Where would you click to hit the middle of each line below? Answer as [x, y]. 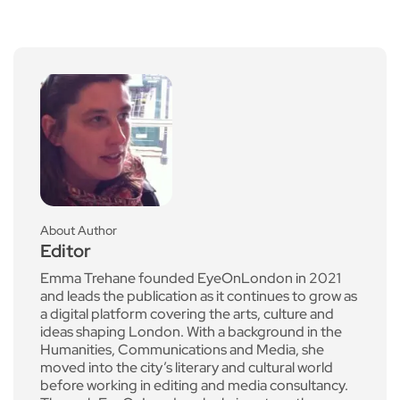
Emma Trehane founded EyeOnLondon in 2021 [191, 278]
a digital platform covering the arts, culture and [187, 313]
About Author [79, 230]
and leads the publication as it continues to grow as [199, 296]
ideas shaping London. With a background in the [191, 331]
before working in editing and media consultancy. [194, 385]
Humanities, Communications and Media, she [182, 349]
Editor [66, 250]
